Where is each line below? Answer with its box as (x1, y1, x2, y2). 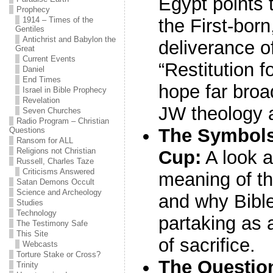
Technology (16, 208, 57, 218)
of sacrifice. (158, 235, 255, 257)
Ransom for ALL (16, 136, 73, 145)
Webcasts (22, 239, 58, 249)
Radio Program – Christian (16, 116, 109, 126)
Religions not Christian (16, 146, 96, 155)
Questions (9, 126, 45, 135)
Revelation (22, 96, 60, 105)
